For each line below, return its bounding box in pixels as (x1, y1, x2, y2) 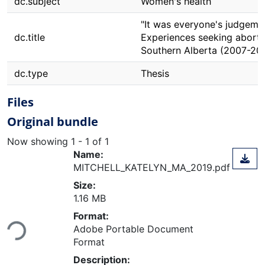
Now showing (7, 135, 71, 147)
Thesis (141, 67, 169, 79)
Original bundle (7, 114, 98, 130)
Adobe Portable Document (73, 222, 193, 235)
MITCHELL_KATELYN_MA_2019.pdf (73, 161, 230, 173)
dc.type (14, 67, 48, 79)
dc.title (14, 31, 45, 43)
